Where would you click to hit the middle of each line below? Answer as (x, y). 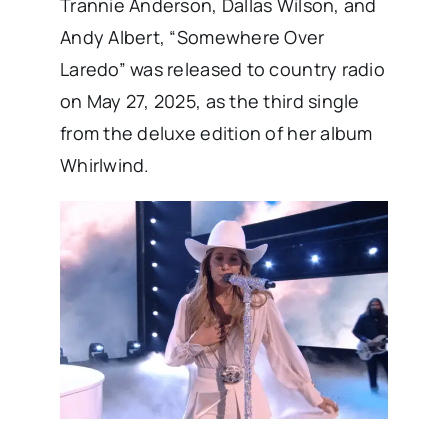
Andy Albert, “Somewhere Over (192, 37)
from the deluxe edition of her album (216, 133)
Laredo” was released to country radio (222, 69)
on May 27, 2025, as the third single (209, 101)
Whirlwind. (104, 165)
